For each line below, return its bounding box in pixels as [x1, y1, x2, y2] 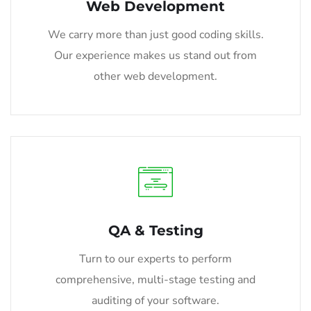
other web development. [94, 68, 217, 84]
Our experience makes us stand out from [54, 47, 257, 63]
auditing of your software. [92, 292, 219, 308]
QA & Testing [108, 221, 203, 239]
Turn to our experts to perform [79, 251, 232, 267]
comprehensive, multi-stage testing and [56, 271, 255, 287]
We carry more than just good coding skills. [47, 26, 264, 42]
